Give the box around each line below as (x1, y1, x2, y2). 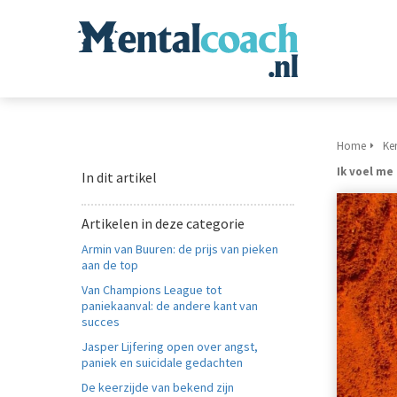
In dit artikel (82, 168, 157, 186)
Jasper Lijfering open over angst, (82, 339, 258, 354)
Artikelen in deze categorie (82, 214, 245, 232)
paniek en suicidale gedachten (82, 354, 243, 370)
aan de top (82, 257, 138, 273)
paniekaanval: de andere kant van (82, 298, 258, 314)
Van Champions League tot (82, 282, 222, 298)
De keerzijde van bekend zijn (82, 379, 234, 395)
